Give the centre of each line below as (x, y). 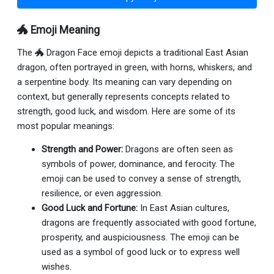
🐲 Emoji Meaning (58, 30)
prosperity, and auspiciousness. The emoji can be (140, 237)
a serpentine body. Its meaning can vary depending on (124, 82)
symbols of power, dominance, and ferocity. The (138, 164)
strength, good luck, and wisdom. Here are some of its (126, 111)
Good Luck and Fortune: (90, 208)
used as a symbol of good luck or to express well (141, 252)
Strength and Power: (82, 149)
